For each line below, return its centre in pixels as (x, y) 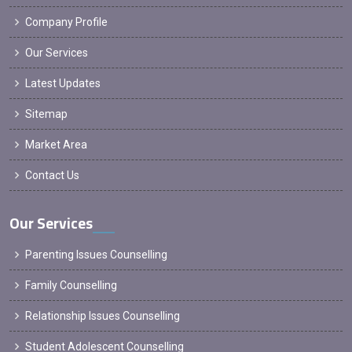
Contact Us (52, 176)
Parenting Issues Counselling (96, 255)
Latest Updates (63, 84)
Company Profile (66, 22)
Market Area (56, 145)
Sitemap (46, 114)
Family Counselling (71, 286)
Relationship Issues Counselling (103, 316)
